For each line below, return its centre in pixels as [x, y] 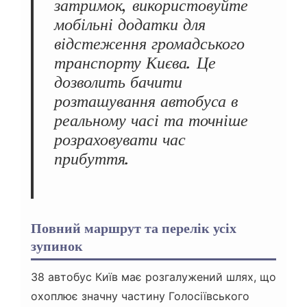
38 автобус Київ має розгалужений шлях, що [153, 277]
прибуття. [92, 159]
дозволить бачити [118, 82]
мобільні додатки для [130, 25]
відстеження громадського [149, 44]
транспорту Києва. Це [135, 63]
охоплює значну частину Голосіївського [140, 296]
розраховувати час [120, 140]
